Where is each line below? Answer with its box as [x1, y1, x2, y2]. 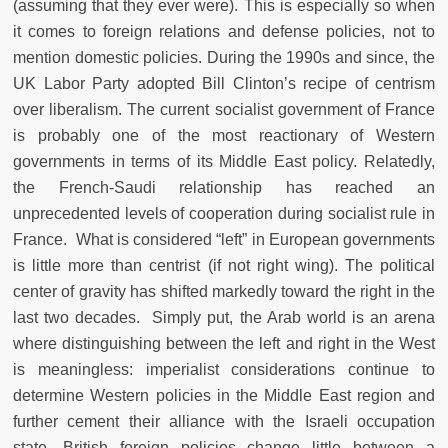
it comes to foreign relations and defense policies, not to [13, 23, 435, 41]
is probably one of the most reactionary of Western [13, 127, 435, 145]
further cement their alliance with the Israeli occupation [13, 413, 435, 431]
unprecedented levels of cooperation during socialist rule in [13, 205, 435, 223]
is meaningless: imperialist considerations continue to [13, 361, 435, 379]
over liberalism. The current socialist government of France [13, 101, 435, 119]
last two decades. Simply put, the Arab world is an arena [13, 309, 435, 327]
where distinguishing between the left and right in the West [13, 335, 435, 353]
